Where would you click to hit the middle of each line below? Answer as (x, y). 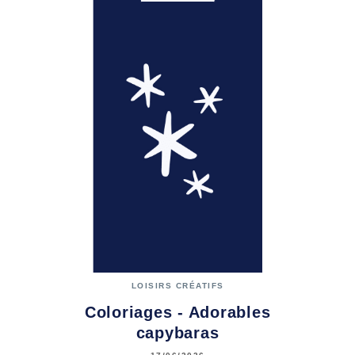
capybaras (177, 332)
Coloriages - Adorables (177, 312)
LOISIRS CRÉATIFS (177, 285)
